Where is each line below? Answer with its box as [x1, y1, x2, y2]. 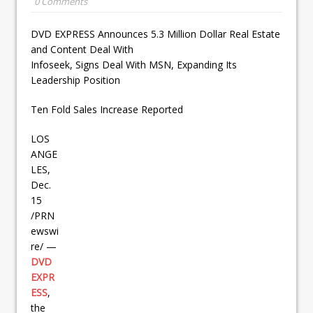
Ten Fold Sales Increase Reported [31, 102, 183, 116]
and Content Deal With [31, 42, 133, 56]
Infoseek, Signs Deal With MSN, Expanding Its [31, 57, 237, 71]
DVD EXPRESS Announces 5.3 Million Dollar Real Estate [31, 27, 280, 41]
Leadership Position [31, 73, 120, 87]
